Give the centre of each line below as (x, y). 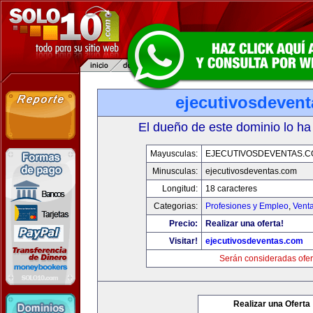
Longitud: (180, 189)
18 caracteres (231, 189)
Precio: (183, 224)
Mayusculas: (174, 154)
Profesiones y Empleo (247, 206)
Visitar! (183, 241)
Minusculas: (175, 171)
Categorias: (176, 206)
